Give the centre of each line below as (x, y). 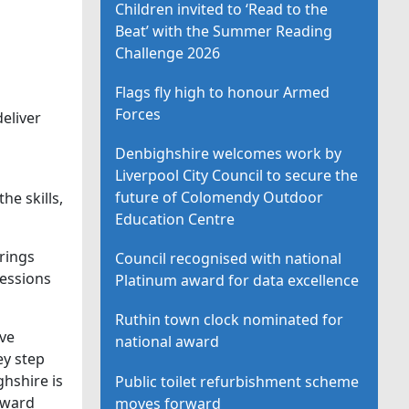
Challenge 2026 (168, 52)
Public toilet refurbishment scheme (237, 381)
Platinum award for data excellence (237, 281)
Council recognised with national (229, 259)
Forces (138, 114)
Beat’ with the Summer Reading (224, 31)
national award (168, 342)
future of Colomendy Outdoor (220, 197)
